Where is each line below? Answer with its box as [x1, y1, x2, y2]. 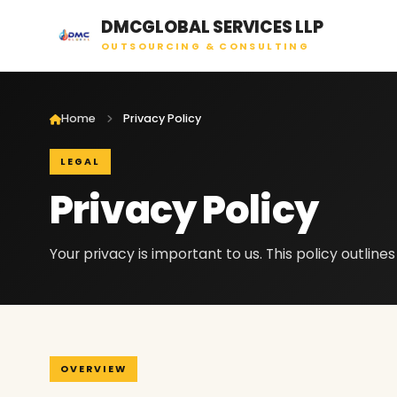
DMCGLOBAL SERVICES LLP [101, 14, 323, 39]
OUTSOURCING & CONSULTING [101, 39, 310, 53]
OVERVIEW [60, 362, 127, 376]
